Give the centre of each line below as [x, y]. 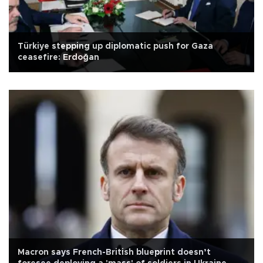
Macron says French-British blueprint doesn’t [114, 252]
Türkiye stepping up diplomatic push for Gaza [115, 46]
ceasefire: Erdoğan [58, 58]
